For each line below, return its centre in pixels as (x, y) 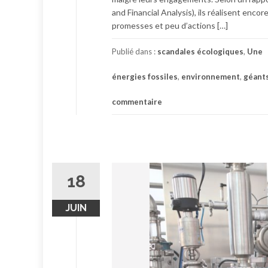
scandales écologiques (200, 51)
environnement (211, 76)
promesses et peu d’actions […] (170, 25)
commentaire (137, 101)
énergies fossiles (145, 76)
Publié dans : (135, 51)
